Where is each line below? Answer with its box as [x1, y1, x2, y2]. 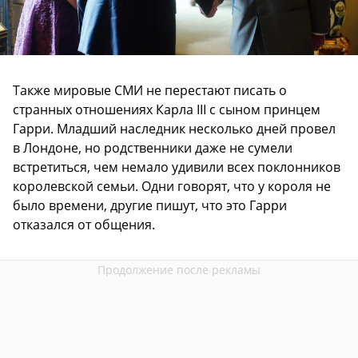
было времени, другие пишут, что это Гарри [13, 197, 287, 215]
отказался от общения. [13, 216, 155, 234]
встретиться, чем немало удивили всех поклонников [13, 158, 340, 177]
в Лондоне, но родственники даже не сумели [13, 139, 292, 157]
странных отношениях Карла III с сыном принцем [13, 101, 320, 119]
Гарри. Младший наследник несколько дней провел [13, 120, 336, 138]
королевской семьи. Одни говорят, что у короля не [13, 177, 331, 196]
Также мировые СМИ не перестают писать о [13, 82, 287, 100]
